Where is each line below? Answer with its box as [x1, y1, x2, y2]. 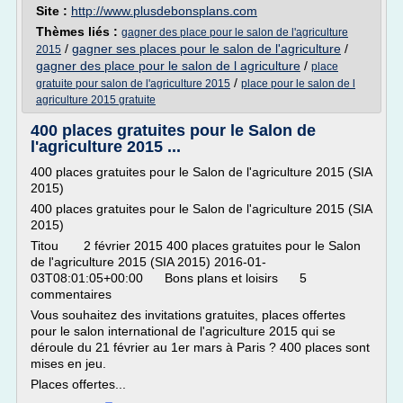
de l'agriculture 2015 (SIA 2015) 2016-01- [31, 255, 266, 269]
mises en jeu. [31, 356, 106, 371]
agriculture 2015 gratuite [36, 94, 156, 106]
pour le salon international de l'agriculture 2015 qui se [31, 324, 336, 338]
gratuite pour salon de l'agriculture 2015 [36, 77, 230, 90]
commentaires [31, 287, 112, 301]
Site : [36, 4, 71, 18]
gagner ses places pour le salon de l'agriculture [72, 41, 341, 56]
